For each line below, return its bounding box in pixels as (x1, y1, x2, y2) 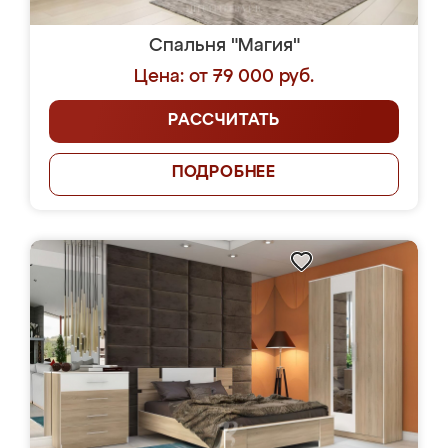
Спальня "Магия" (148, 37, 300, 55)
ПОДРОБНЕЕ (171, 165, 277, 181)
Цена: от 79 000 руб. (134, 68, 314, 86)
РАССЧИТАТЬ (168, 113, 280, 129)
